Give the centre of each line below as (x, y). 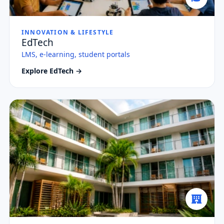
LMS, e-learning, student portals (76, 54)
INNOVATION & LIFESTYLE (68, 32)
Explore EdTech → (52, 71)
